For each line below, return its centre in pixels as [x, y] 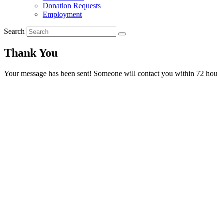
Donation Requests [72, 6]
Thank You [31, 53]
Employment [62, 14]
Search [15, 31]
